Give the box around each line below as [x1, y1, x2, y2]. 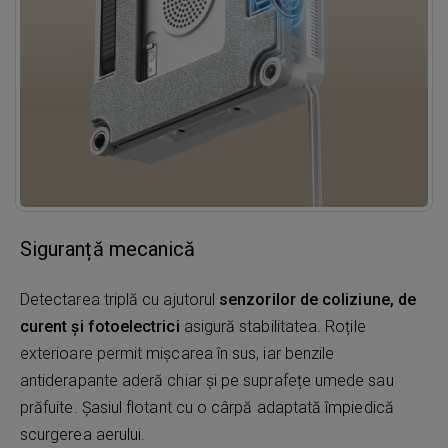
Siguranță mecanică [20, 236, 196, 261]
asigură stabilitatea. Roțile [179, 316, 366, 336]
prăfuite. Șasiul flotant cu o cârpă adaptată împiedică [20, 397, 394, 417]
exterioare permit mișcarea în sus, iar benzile [20, 343, 335, 363]
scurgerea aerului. [20, 424, 146, 444]
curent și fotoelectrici [20, 316, 180, 336]
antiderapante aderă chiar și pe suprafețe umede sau [20, 370, 394, 390]
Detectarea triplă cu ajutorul [20, 289, 220, 309]
